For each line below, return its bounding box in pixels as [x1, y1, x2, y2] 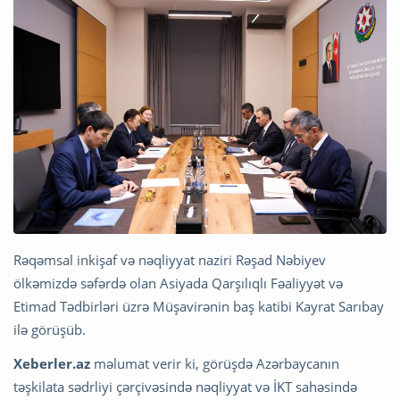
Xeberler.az [13, 354, 90, 373]
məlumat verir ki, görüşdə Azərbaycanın [90, 354, 339, 373]
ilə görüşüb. [13, 321, 86, 339]
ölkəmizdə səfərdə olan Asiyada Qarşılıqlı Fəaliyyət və [13, 274, 343, 293]
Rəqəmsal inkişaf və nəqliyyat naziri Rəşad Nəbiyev [13, 251, 326, 270]
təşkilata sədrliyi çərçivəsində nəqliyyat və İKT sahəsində [13, 378, 357, 396]
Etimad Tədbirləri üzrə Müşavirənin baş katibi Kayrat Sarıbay [13, 297, 384, 316]
